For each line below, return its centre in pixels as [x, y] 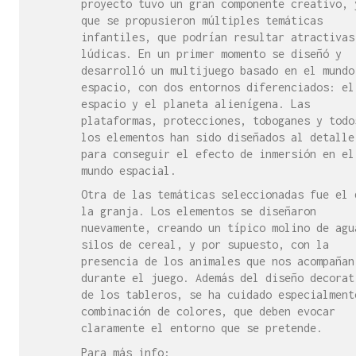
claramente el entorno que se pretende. [202, 328]
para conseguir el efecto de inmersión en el [218, 153]
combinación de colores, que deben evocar [208, 311]
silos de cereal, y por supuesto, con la [205, 244]
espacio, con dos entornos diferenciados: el [218, 87]
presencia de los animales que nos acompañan [218, 261]
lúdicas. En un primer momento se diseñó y [211, 53]
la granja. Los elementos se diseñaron [199, 211]
